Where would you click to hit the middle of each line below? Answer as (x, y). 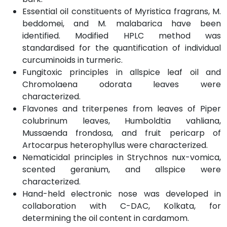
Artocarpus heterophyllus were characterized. (115, 145)
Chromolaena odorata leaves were (122, 84)
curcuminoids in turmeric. (72, 60)
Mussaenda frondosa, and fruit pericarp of (122, 133)
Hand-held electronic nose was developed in (122, 194)
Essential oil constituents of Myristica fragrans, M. (122, 11)
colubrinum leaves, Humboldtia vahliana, (122, 121)
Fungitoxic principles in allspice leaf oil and (122, 72)
